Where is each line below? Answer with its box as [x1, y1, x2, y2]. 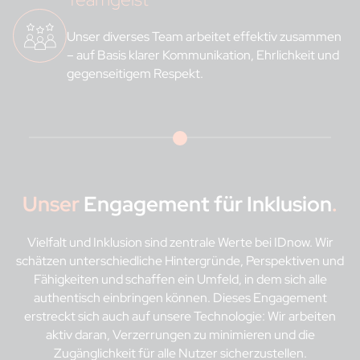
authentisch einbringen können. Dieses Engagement [33, 289, 327, 307]
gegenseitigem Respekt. [67, 65, 204, 83]
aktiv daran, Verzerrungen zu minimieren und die [45, 326, 315, 344]
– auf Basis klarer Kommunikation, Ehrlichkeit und [67, 47, 340, 64]
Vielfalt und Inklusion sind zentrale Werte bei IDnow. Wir [27, 234, 333, 252]
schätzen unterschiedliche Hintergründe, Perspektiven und [16, 252, 344, 270]
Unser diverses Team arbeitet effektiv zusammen [67, 28, 342, 46]
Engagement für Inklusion [84, 190, 332, 219]
